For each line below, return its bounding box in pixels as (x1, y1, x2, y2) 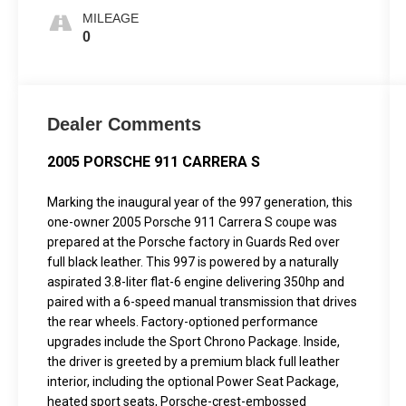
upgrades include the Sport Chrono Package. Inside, (47, 334, 341, 350)
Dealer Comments (47, 114, 202, 135)
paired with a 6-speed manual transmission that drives (47, 295, 358, 310)
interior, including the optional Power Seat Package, (47, 374, 340, 390)
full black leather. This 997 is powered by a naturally (47, 255, 340, 270)
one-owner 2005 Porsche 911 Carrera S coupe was (47, 215, 338, 230)
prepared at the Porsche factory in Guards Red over (47, 235, 341, 250)
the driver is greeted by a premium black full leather (47, 354, 341, 370)
